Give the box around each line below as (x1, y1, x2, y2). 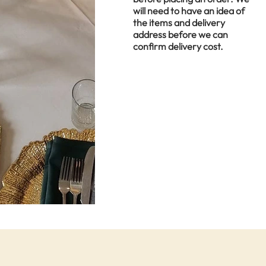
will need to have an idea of (133, 4, 245, 17)
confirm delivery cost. (133, 40, 223, 52)
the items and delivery (133, 16, 225, 28)
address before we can (133, 28, 228, 40)
